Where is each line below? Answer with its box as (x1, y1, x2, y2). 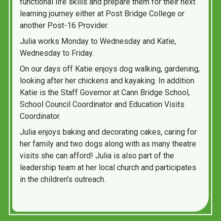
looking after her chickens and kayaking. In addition (20, 76, 194, 85)
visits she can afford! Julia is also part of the (20, 151, 174, 160)
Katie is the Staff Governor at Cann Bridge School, (20, 88, 190, 97)
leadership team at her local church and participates (20, 163, 196, 172)
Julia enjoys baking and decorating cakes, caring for (20, 127, 197, 137)
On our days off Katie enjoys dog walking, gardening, (20, 64, 200, 74)
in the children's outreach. (20, 175, 106, 184)
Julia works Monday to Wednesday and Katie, (20, 37, 176, 46)
